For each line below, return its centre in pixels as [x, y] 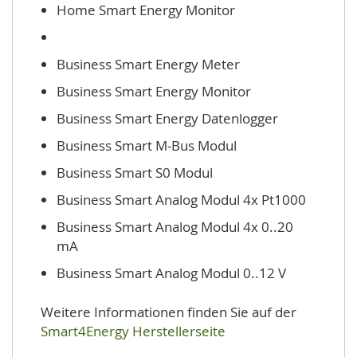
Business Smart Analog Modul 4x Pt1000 [181, 200]
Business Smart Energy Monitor [154, 91]
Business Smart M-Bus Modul [147, 145]
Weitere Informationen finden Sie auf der [169, 312]
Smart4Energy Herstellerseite [133, 331]
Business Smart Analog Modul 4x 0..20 [175, 227]
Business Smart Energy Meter [148, 64]
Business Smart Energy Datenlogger [167, 118]
